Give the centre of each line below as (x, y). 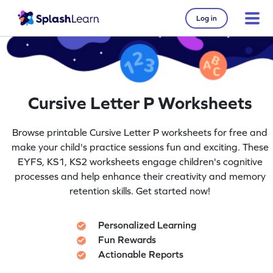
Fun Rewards (127, 239)
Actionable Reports (141, 254)
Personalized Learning (147, 225)
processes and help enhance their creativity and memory (140, 176)
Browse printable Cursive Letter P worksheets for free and (140, 132)
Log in (207, 18)
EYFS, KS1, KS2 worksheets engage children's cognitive (140, 161)
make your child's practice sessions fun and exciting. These (140, 147)
